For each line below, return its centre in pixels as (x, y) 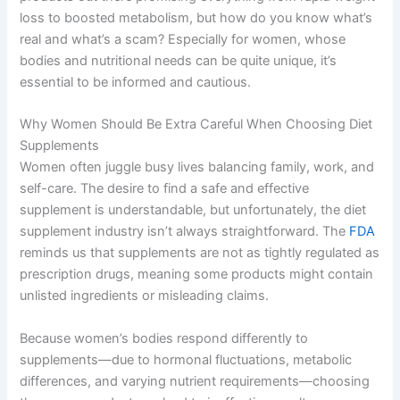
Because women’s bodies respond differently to (164, 338)
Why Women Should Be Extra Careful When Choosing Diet (196, 125)
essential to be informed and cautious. (136, 82)
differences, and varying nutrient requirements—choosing (195, 381)
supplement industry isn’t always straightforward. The (185, 232)
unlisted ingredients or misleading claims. (145, 296)
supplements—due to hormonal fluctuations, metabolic (186, 359)
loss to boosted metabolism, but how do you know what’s (196, 17)
